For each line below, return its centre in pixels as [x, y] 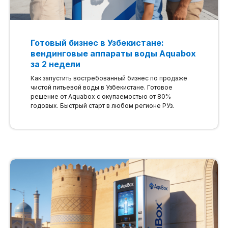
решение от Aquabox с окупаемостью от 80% [101, 97]
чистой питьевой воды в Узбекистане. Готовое [102, 88]
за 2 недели [55, 64]
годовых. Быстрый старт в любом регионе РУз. [102, 106]
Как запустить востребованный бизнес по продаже [109, 78]
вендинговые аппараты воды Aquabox [113, 54]
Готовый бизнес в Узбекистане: [97, 43]
